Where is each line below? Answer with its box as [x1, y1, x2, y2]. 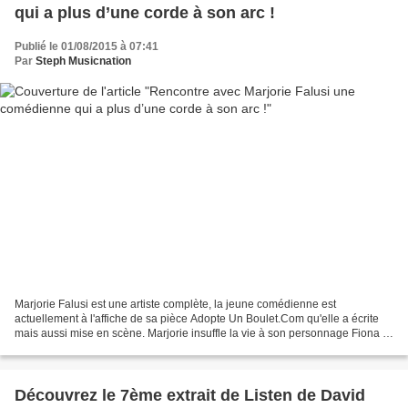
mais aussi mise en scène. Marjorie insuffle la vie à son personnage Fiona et [15, 327, 392, 341]
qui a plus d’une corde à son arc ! [15, 3, 275, 22]
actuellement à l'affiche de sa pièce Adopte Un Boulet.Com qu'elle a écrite [15, 312, 379, 326]
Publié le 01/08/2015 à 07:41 [15, 39, 158, 53]
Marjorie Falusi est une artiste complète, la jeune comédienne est [15, 298, 336, 311]
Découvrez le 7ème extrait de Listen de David [15, 386, 365, 405]
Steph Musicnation [36, 54, 131, 67]
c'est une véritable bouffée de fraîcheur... [15, 342, 213, 355]
